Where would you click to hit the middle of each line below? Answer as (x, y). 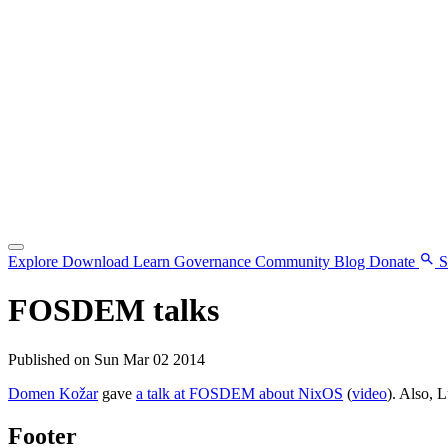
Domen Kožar (53, 393)
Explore (35, 261)
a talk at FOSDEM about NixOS (239, 393)
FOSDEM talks (113, 310)
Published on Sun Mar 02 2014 (106, 359)
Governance (214, 261)
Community (294, 261)
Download (97, 261)
